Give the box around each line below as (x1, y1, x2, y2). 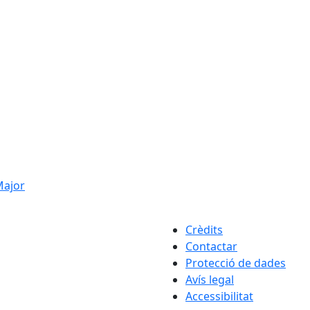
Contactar (185, 238, 237, 254)
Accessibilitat (185, 288, 253, 304)
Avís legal (185, 271, 234, 287)
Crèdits (185, 221, 223, 237)
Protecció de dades (185, 255, 286, 271)
